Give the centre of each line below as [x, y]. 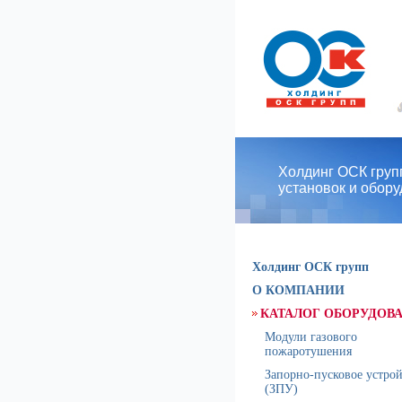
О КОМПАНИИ [298, 290]
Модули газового [311, 337]
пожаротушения [308, 351]
